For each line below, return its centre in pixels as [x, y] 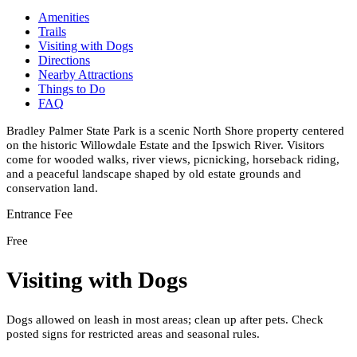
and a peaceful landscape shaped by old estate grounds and [154, 173]
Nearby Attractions [86, 74]
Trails [52, 31]
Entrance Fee [39, 214]
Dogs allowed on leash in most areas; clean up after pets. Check [165, 320]
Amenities [64, 17]
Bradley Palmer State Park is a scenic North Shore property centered [175, 130]
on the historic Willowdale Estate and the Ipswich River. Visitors [165, 144]
